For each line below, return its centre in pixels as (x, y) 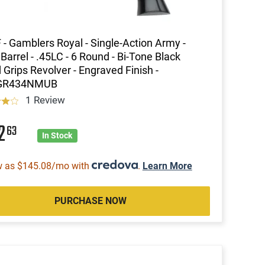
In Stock (57, 135)
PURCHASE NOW (90, 201)
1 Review (46, 100)
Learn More (167, 166)
